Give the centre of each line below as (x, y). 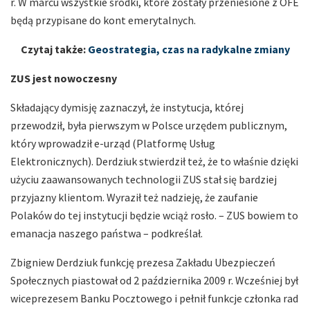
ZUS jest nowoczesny (65, 78)
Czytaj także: (54, 49)
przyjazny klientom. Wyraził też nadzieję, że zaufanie (134, 197)
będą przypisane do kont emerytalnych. (103, 20)
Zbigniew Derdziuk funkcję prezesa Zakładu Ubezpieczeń (143, 262)
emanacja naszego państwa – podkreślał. (107, 233)
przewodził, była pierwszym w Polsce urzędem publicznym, (149, 125)
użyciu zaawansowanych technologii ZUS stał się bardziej (144, 179)
